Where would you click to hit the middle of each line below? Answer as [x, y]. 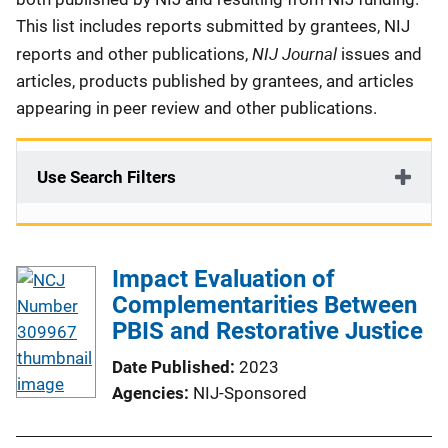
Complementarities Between [264, 305]
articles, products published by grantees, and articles [215, 81]
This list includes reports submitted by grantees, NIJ [213, 26]
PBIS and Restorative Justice [267, 331]
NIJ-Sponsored [250, 393]
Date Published [171, 367]
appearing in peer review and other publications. [198, 108]
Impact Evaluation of [223, 279]
